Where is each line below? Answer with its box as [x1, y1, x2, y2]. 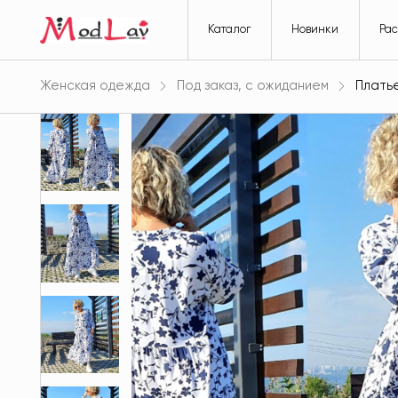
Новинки [291, 23, 339, 36]
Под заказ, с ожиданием [176, 78, 329, 92]
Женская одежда [39, 78, 150, 92]
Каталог [208, 23, 251, 36]
